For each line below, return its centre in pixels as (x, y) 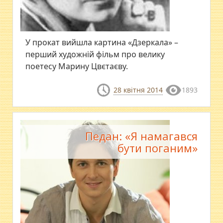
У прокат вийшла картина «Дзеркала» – (102, 43)
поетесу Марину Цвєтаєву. (77, 66)
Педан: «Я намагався (141, 136)
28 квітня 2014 (138, 90)
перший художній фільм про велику (95, 55)
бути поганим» (157, 148)
